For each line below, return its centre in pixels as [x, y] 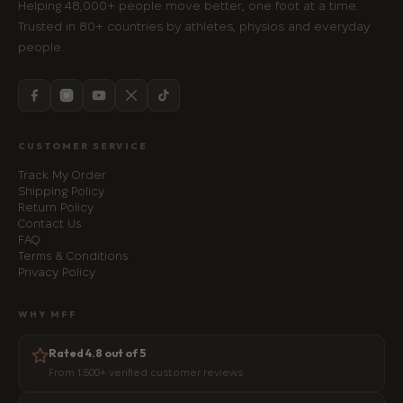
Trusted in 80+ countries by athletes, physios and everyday [194, 27]
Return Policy [56, 207]
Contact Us [49, 224]
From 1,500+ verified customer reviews [146, 373]
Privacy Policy [57, 272]
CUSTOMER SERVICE [83, 147]
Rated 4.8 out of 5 [97, 354]
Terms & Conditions [73, 256]
